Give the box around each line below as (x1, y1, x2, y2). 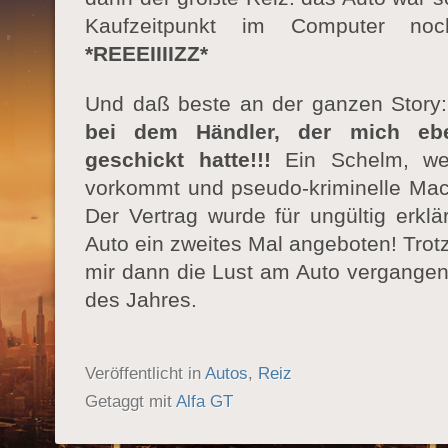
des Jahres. (85, 288, 197, 311)
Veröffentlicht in (85, 363, 205, 383)
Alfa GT (176, 391, 233, 411)
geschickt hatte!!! (85, 148, 271, 171)
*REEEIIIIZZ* (85, 42, 208, 65)
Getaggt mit (85, 391, 176, 411)
